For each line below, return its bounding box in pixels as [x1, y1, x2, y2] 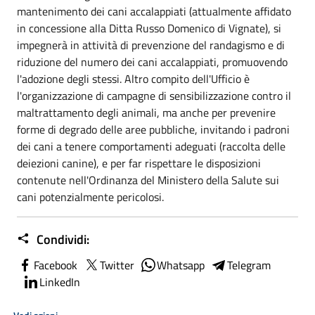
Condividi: [34, 229, 89, 249]
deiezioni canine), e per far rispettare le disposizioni [17, 154, 261, 172]
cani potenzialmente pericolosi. [17, 188, 164, 205]
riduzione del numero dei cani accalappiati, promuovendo [17, 53, 288, 70]
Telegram [227, 256, 271, 274]
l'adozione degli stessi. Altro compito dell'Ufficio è [17, 70, 250, 87]
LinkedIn [39, 273, 80, 290]
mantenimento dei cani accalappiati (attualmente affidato [17, 2, 291, 20]
